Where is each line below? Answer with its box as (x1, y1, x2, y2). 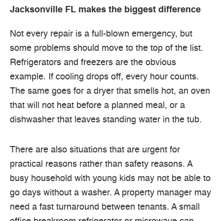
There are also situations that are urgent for (10, 145, 180, 154)
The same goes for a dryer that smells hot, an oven (10, 87, 210, 96)
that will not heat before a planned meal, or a (10, 101, 185, 110)
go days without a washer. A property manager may (10, 188, 211, 197)
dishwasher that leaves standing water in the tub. (10, 115, 202, 125)
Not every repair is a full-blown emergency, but (10, 30, 192, 39)
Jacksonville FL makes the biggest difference (10, 5, 201, 15)
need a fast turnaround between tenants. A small (10, 202, 200, 212)
